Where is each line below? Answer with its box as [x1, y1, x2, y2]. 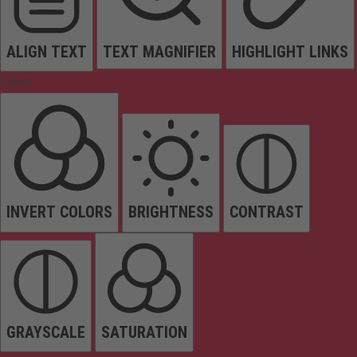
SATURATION [101, 322, 187, 342]
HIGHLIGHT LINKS [232, 42, 348, 62]
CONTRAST [229, 202, 304, 222]
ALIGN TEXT [6, 42, 87, 62]
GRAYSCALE [6, 322, 85, 342]
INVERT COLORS [6, 202, 112, 222]
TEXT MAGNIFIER [103, 42, 216, 62]
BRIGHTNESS [128, 202, 214, 222]
